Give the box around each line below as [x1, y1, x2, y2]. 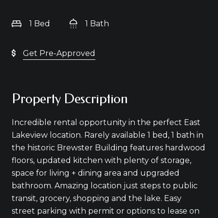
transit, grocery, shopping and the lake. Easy [12, 194, 182, 203]
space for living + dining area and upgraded [12, 168, 180, 178]
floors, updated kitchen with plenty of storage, [12, 156, 191, 165]
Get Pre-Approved [23, 49, 95, 58]
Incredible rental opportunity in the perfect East [12, 118, 200, 127]
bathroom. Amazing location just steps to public [12, 181, 198, 190]
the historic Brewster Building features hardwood [12, 143, 205, 152]
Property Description [12, 91, 128, 107]
